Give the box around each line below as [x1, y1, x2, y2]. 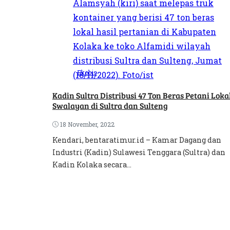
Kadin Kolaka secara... [52, 159, 131, 169]
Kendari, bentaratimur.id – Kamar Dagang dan [52, 135, 221, 145]
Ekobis [77, 68, 97, 76]
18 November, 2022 [60, 120, 114, 128]
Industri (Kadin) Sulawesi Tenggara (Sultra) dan [52, 147, 225, 157]
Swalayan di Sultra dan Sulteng [52, 100, 168, 111]
